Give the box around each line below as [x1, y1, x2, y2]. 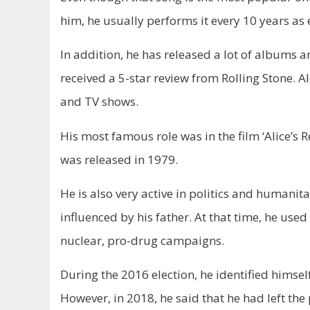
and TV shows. [60, 93, 138, 110]
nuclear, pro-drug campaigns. [60, 232, 224, 248]
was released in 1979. [60, 151, 178, 167]
